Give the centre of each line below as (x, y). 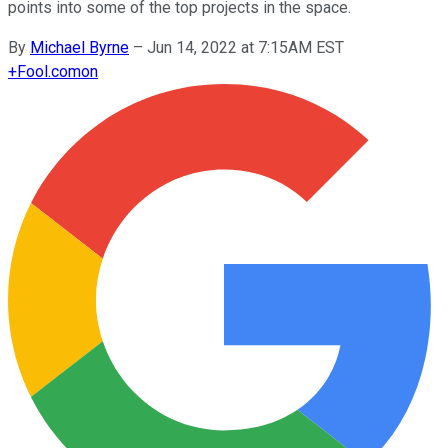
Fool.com (49, 71)
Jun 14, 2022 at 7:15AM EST (245, 47)
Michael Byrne (79, 47)
